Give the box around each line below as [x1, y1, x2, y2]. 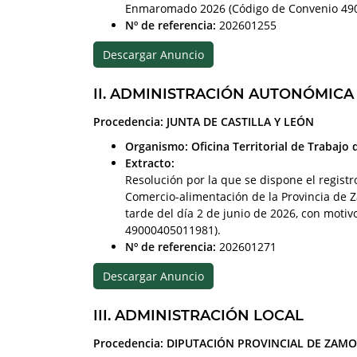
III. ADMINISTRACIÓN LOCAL [93, 306, 304, 324]
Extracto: [125, 155, 175, 171]
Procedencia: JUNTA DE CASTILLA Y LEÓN [93, 113, 314, 129]
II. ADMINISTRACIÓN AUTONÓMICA [93, 84, 354, 103]
